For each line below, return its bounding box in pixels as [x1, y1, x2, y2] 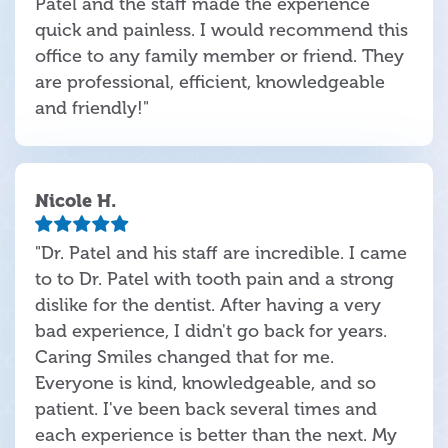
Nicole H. [35, 189, 116, 211]
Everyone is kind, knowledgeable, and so [35, 371, 376, 394]
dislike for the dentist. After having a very [35, 293, 381, 316]
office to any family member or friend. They [35, 44, 404, 67]
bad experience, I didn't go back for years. [35, 319, 387, 342]
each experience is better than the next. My [35, 423, 397, 446]
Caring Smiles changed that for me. [35, 345, 334, 368]
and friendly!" [35, 96, 149, 119]
